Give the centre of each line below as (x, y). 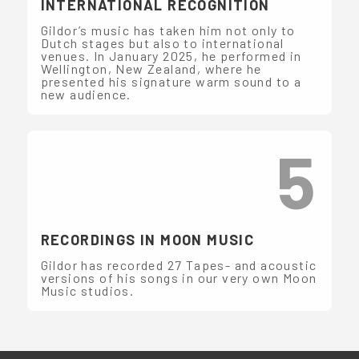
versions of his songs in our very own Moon (179, 277)
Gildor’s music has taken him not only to (168, 30)
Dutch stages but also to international (162, 42)
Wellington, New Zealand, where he (151, 68)
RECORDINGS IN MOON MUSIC (147, 239)
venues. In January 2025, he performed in (171, 55)
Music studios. (87, 290)
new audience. (86, 94)
